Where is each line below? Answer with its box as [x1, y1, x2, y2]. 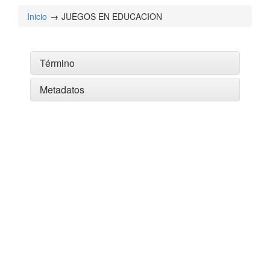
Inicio [27, 10, 47, 22]
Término [40, 56, 75, 70]
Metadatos [40, 83, 84, 96]
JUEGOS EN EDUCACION [61, 10, 162, 22]
